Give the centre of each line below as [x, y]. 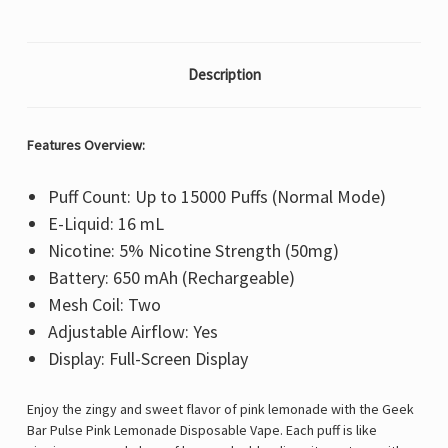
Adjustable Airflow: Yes [132, 332]
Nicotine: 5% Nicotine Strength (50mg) [193, 251]
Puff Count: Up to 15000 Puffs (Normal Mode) [216, 197]
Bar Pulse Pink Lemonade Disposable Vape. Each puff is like [202, 430]
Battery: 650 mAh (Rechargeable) [173, 278]
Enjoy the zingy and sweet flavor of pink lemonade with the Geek [220, 409]
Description [224, 75]
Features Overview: [87, 145]
